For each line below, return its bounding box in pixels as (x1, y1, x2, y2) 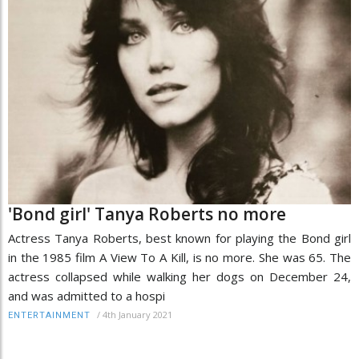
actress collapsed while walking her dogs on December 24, (8, 268, 351, 285)
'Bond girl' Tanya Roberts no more (8, 203, 286, 226)
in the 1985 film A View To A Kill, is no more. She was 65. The (8, 249, 351, 266)
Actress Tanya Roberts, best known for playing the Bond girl (8, 230, 351, 247)
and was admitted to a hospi (8, 288, 165, 305)
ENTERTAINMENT (8, 310, 91, 321)
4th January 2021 (103, 309, 172, 321)
